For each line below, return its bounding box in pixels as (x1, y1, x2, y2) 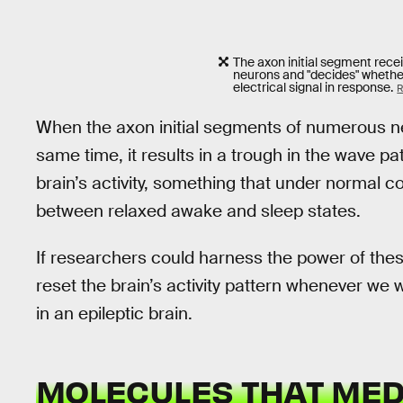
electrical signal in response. (233, 79, 394, 96)
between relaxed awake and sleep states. (36, 199, 361, 222)
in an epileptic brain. (36, 302, 193, 326)
